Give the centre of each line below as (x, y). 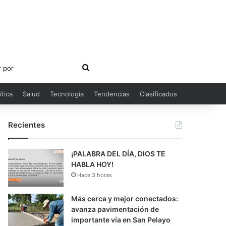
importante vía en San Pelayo (121, 220)
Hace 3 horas (95, 175)
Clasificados (158, 94)
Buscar (101, 67)
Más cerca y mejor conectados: (125, 199)
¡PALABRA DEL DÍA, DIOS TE (119, 154)
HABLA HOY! (93, 164)
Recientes (27, 125)
